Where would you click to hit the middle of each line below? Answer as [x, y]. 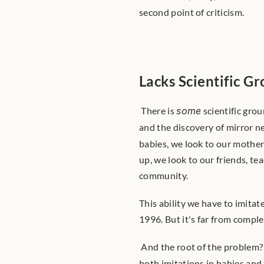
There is [159, 110]
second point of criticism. [193, 12]
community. [165, 175]
